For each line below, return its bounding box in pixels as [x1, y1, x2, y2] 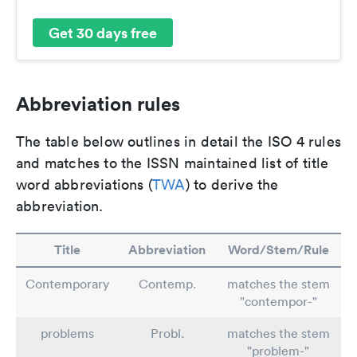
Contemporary [25, 276, 109, 292]
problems [41, 325, 94, 342]
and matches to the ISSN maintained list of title [16, 154, 329, 173]
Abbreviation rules [16, 92, 180, 116]
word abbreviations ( [16, 175, 152, 194]
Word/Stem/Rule [227, 241, 329, 259]
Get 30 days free [49, 22, 157, 42]
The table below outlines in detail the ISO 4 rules [16, 132, 342, 151]
